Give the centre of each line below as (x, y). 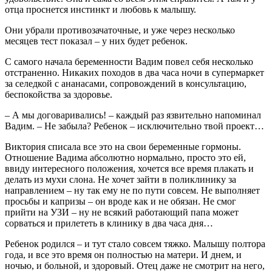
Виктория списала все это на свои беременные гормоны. (123, 146)
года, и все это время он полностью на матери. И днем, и (123, 254)
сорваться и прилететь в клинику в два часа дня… (109, 223)
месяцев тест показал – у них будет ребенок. (96, 41)
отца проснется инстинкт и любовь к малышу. (100, 9)
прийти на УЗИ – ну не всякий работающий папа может (122, 212)
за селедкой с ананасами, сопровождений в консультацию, (126, 83)
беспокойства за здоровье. (59, 94)
